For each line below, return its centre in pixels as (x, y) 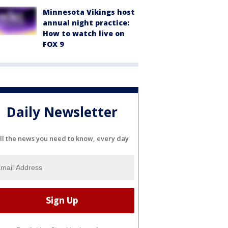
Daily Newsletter (62, 112)
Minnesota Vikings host (89, 12)
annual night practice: (86, 23)
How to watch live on (84, 33)
